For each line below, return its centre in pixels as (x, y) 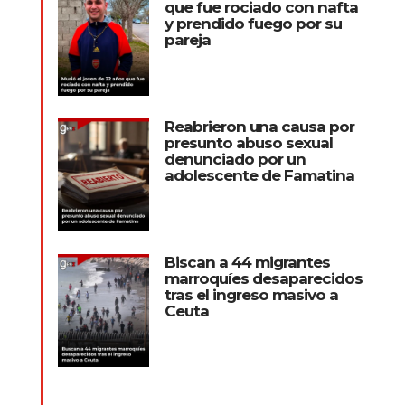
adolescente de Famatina (259, 176)
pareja (187, 40)
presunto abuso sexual (248, 143)
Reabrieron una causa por (259, 127)
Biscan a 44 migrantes (247, 263)
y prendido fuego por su (253, 24)
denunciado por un (235, 160)
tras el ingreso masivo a (251, 295)
